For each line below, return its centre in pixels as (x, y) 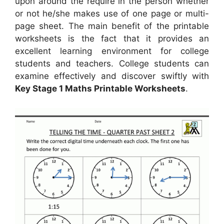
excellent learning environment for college (112, 51)
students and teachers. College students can (112, 64)
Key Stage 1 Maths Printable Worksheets (100, 89)
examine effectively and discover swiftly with (112, 76)
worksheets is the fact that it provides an (112, 39)
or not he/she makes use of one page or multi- (112, 14)
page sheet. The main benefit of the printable (112, 26)
